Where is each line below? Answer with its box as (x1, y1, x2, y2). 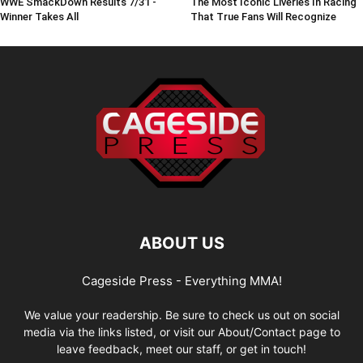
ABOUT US (139, 233, 224, 253)
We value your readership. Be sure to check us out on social (23, 307, 340, 322)
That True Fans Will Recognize (190, 10, 336, 23)
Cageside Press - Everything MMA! (81, 272, 282, 288)
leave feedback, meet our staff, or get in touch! (57, 341, 306, 356)
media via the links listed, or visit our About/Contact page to (23, 324, 340, 339)
